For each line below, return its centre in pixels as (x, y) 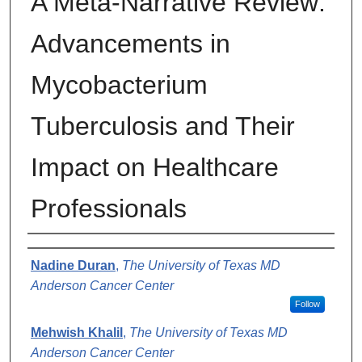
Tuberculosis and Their (163, 126)
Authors (61, 253)
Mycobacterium (119, 85)
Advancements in (130, 44)
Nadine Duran (73, 266)
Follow (307, 304)
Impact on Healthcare (155, 168)
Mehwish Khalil (77, 333)
